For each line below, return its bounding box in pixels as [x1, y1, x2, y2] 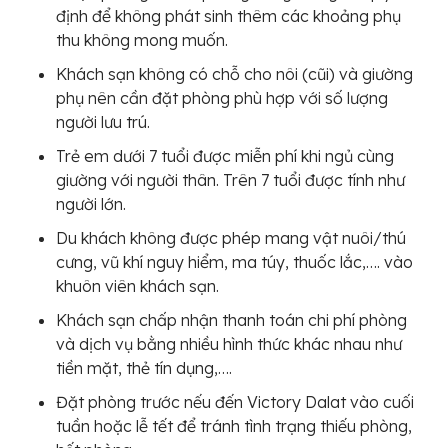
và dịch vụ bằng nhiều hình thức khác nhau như [56, 333, 402, 354]
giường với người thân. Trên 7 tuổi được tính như [56, 169, 405, 190]
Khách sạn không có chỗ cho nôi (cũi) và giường [56, 63, 413, 84]
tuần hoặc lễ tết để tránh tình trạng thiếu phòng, [56, 415, 412, 436]
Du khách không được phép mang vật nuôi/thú [56, 227, 406, 248]
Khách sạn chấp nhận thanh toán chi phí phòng [56, 309, 407, 330]
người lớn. [56, 193, 126, 214]
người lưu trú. [56, 111, 150, 132]
